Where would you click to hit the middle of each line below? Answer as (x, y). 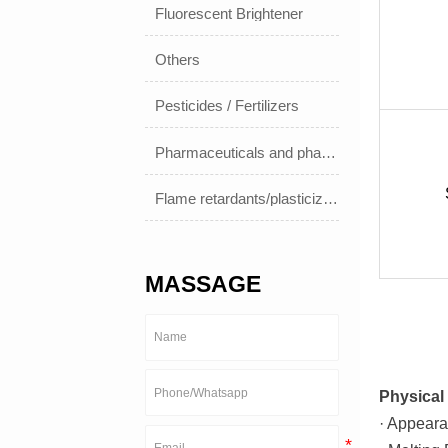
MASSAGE (203, 283)
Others (178, 60)
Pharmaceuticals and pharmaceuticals (329, 152)
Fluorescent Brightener (229, 14)
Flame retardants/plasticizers (331, 198)
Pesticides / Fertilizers (227, 106)
